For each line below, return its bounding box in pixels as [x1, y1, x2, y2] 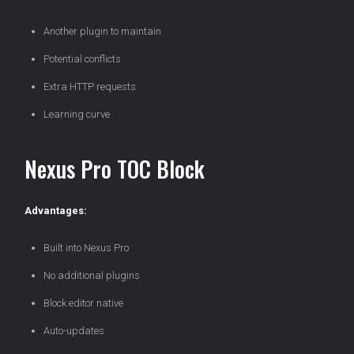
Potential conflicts [43, 53, 121, 66]
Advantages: [24, 205, 87, 217]
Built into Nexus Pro [43, 242, 129, 254]
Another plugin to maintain [43, 25, 161, 38]
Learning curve [43, 108, 110, 121]
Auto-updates [43, 325, 104, 337]
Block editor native [43, 297, 123, 310]
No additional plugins [43, 269, 140, 282]
